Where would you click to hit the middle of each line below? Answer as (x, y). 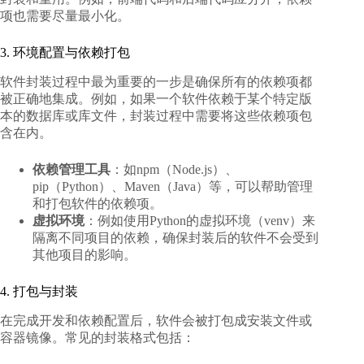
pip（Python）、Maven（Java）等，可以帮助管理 (173, 186)
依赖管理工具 (71, 169)
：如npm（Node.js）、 (174, 169)
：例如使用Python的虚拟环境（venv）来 (200, 220)
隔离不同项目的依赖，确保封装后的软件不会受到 (175, 237)
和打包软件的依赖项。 (97, 203)
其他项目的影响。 (84, 254)
